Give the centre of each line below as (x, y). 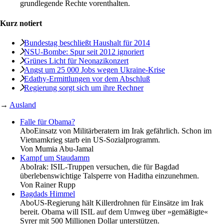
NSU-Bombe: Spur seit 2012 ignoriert (84, 51)
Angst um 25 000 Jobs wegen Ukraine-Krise (94, 69)
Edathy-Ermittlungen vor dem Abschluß (87, 78)
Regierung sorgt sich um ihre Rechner (84, 87)
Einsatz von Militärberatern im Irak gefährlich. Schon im (123, 130)
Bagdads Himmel (47, 193)
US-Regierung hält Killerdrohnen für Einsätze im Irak (119, 202)
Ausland (23, 104)
